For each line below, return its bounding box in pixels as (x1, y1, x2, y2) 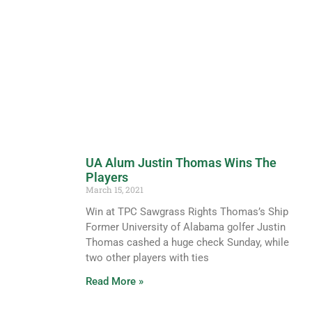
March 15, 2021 (85, 183, 143, 195)
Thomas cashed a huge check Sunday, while (85, 235, 289, 249)
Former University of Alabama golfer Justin (85, 220, 286, 233)
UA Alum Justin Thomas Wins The (85, 155, 276, 170)
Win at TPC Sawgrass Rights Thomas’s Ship (85, 205, 288, 218)
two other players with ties (85, 251, 209, 264)
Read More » (85, 274, 143, 288)
